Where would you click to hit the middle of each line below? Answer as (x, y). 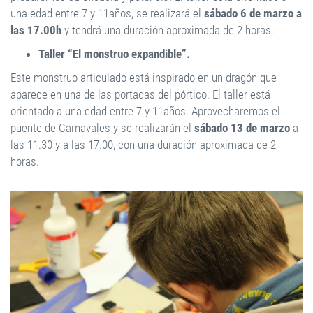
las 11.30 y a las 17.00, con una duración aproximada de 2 (143, 145)
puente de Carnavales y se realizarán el (102, 128)
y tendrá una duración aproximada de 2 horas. (168, 30)
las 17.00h (36, 30)
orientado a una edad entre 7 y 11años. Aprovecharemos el (145, 111)
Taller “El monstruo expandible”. (114, 54)
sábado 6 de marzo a (252, 13)
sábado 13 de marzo (242, 128)
